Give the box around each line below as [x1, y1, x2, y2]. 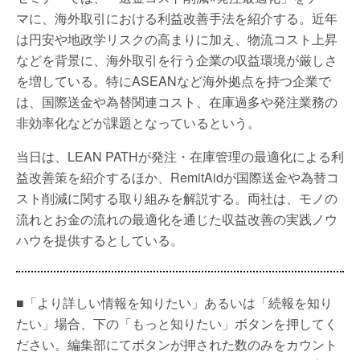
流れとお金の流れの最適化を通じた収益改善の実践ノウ [16, 210, 337, 228]
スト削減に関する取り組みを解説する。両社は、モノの [16, 189, 337, 207]
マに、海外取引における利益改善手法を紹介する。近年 [16, 9, 337, 27]
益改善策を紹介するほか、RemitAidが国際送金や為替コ [16, 168, 339, 186]
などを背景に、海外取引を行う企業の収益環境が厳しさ [16, 51, 337, 69]
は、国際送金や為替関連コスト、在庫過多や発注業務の [16, 92, 337, 111]
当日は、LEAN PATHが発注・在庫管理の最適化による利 [16, 147, 344, 166]
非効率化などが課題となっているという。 [16, 113, 260, 132]
